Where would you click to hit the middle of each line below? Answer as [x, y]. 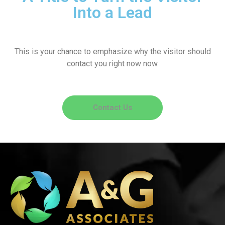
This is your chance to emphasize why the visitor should [113, 52]
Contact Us [113, 107]
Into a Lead [113, 13]
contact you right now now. [113, 64]
